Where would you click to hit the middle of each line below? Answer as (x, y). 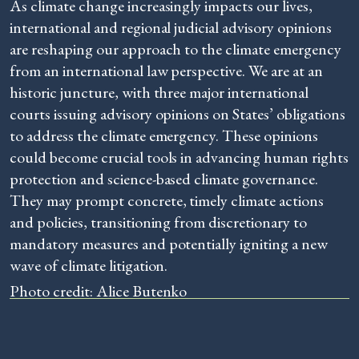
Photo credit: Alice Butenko (99, 291)
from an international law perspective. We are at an (166, 71)
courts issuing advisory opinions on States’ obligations (177, 114)
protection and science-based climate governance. (164, 179)
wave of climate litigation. (89, 265)
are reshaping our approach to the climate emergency (175, 49)
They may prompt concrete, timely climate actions (167, 200)
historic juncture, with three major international (159, 92)
